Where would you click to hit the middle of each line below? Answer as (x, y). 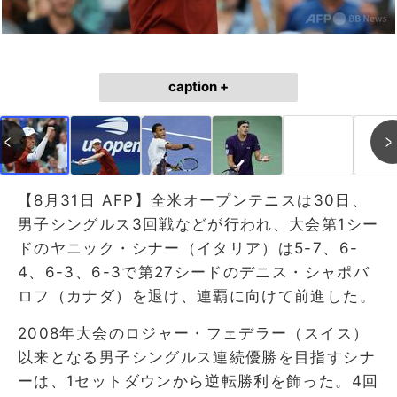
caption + (198, 86)
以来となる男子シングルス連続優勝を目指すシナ (197, 357)
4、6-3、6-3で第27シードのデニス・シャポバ (194, 272)
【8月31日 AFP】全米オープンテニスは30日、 (193, 200)
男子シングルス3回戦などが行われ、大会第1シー (198, 224)
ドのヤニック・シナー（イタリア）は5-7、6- (188, 248)
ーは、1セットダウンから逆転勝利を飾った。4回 (198, 381)
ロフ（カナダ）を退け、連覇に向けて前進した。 (197, 296)
